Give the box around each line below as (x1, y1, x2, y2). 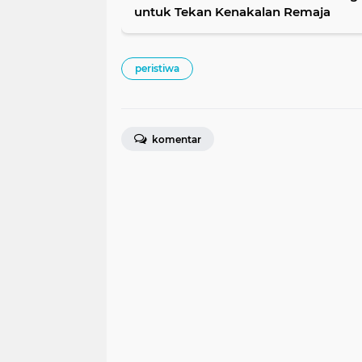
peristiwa (135, 62, 179, 75)
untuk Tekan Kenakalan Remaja (134, 4, 330, 20)
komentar (149, 133, 201, 146)
